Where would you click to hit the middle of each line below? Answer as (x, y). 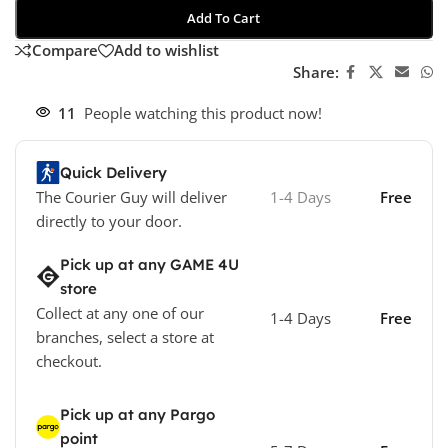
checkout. (69, 360)
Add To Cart (224, 17)
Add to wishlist (166, 50)
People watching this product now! (203, 112)
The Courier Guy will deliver (131, 196)
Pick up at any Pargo (137, 414)
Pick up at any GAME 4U (149, 264)
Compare (65, 50)
